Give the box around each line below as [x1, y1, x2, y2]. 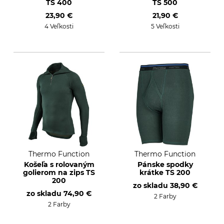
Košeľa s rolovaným [23, 160, 94, 169]
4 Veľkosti [44, 22, 73, 30]
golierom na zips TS [23, 168, 95, 177]
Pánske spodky [137, 160, 193, 169]
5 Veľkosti [150, 22, 179, 30]
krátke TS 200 [139, 168, 190, 177]
